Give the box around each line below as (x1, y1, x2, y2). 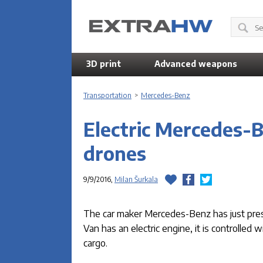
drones (83, 141, 146, 165)
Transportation (83, 91, 131, 100)
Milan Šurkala (114, 175, 158, 184)
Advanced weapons (154, 59, 237, 69)
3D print (86, 59, 121, 69)
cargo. (83, 237, 110, 249)
